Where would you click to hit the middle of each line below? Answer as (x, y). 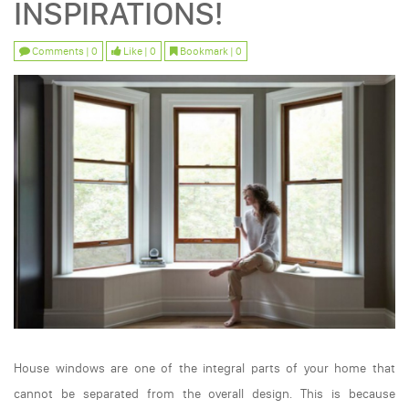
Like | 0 (139, 51)
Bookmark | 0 (210, 51)
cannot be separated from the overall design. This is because (204, 394)
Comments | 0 (64, 51)
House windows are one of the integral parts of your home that (204, 369)
